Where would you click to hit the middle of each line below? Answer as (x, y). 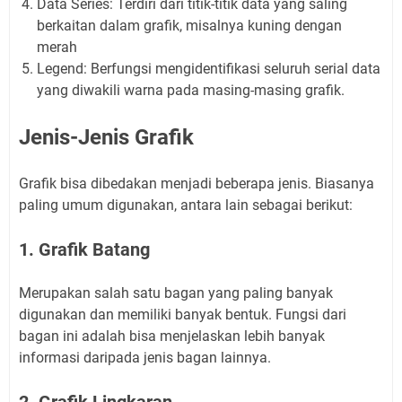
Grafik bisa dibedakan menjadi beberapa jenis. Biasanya (197, 184)
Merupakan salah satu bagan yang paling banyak (176, 293)
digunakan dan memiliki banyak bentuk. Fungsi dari (183, 315)
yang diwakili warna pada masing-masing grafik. (191, 90)
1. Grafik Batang (84, 249)
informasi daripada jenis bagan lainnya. (145, 358)
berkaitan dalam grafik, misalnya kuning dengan (189, 26)
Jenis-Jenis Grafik (106, 137)
